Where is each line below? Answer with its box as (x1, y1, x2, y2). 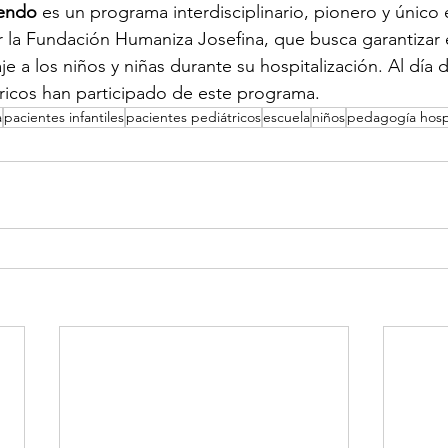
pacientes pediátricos (126, 108, 261, 126)
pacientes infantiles (4, 108, 124, 126)
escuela (263, 108, 310, 126)
